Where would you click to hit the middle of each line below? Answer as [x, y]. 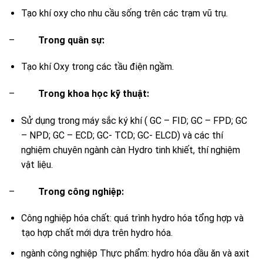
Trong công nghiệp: [81, 191]
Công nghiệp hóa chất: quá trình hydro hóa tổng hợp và [132, 218]
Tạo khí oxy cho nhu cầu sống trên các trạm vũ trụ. [124, 13]
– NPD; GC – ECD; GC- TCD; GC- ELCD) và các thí [122, 135]
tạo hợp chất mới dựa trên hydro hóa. [97, 233]
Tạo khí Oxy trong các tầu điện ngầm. [97, 67]
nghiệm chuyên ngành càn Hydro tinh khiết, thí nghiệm [130, 150]
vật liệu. [37, 164]
